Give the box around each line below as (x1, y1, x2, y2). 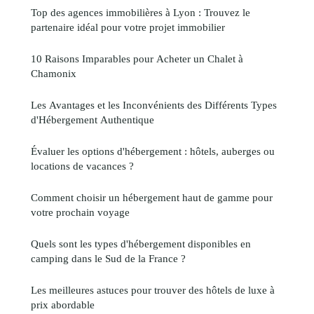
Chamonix (31, 67, 76, 79)
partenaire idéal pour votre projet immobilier (31, 20, 225, 33)
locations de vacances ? (31, 159, 134, 172)
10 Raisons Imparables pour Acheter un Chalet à (31, 52, 243, 64)
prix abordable (31, 298, 95, 310)
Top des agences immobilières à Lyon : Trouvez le (31, 6, 250, 18)
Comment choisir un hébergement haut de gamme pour (31, 191, 273, 203)
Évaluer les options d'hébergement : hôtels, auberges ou (31, 144, 275, 157)
